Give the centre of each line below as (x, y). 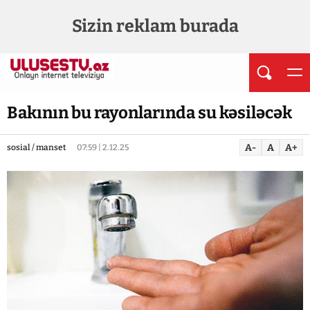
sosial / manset (36, 147)
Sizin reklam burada (155, 26)
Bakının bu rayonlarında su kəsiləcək (149, 113)
